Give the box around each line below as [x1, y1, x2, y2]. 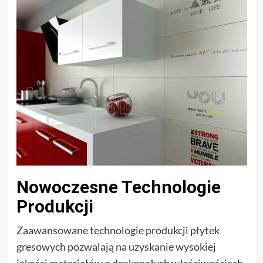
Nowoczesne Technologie [16, 177, 221, 198]
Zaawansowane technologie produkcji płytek [16, 224, 220, 237]
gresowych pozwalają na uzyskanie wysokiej [16, 240, 216, 254]
